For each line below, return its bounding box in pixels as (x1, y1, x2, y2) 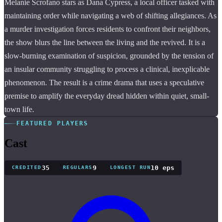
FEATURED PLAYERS (16, 120, 89, 127)
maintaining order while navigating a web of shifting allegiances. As (4, 11, 217, 20)
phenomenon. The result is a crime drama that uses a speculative (4, 78, 204, 87)
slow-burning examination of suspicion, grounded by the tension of (4, 51, 214, 60)
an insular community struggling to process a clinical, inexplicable (4, 64, 210, 73)
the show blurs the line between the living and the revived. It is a (4, 38, 205, 47)
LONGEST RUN (110, 165, 151, 170)
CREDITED (11, 165, 42, 170)
